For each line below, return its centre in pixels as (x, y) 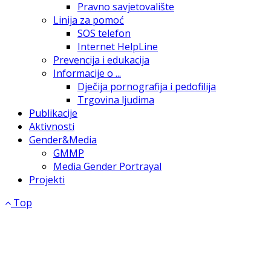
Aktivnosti (52, 126)
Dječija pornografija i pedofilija (147, 87)
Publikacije (53, 113)
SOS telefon (104, 33)
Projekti (47, 180)
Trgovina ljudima (116, 100)
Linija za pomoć (89, 20)
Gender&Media (63, 140)
